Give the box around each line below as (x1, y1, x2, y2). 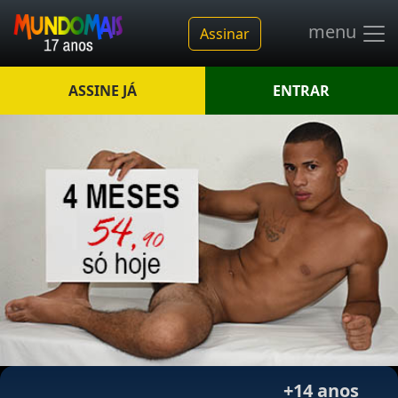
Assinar (199, 23, 250, 44)
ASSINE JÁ (68, 81, 137, 100)
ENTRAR (273, 81, 330, 100)
